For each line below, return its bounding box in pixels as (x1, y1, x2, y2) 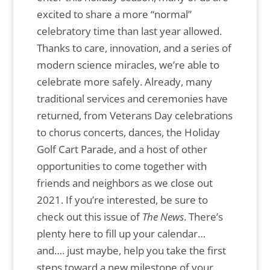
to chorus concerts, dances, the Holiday (36, 125, 220, 139)
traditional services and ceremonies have (36, 91, 228, 105)
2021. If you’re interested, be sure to (36, 192, 208, 207)
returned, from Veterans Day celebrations (36, 108, 233, 122)
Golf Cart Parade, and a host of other (36, 142, 207, 156)
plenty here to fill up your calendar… (36, 226, 206, 240)
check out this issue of (36, 209, 142, 224)
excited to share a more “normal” (36, 7, 192, 21)
